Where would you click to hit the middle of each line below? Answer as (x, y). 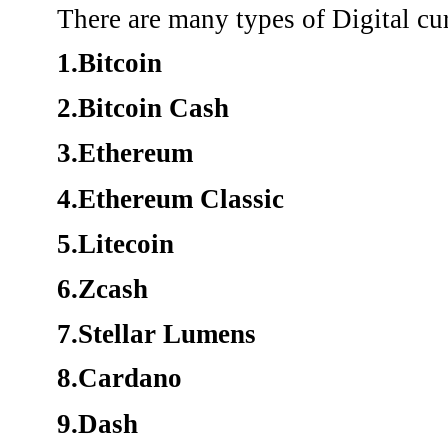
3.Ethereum (125, 153)
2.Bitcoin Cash (143, 108)
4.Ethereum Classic (170, 198)
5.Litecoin (115, 243)
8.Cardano (119, 378)
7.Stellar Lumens (156, 334)
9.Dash (97, 423)
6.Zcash (102, 289)
